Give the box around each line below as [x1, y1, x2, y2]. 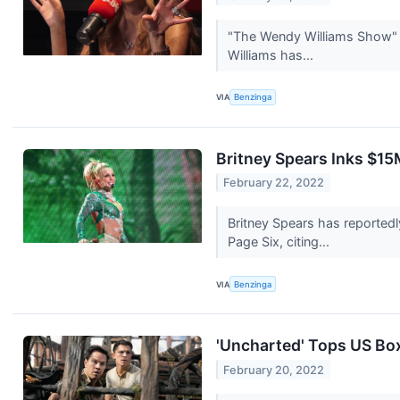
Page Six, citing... [227, 234, 333, 250]
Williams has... [227, 46, 317, 62]
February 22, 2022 [223, 176, 325, 190]
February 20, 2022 [223, 362, 325, 377]
